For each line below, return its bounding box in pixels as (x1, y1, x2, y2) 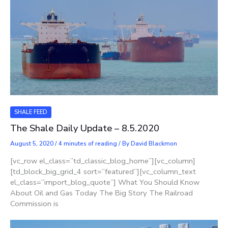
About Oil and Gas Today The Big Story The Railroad (10, 187, 193, 198)
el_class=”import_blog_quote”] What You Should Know (10, 177, 199, 187)
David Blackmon (131, 139, 177, 148)
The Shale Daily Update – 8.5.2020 (10, 122, 159, 135)
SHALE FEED (14, 108, 47, 116)
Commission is (10, 198, 59, 209)
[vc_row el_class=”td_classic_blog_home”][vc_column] (10, 155, 195, 166)
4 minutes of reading (59, 139, 117, 148)
